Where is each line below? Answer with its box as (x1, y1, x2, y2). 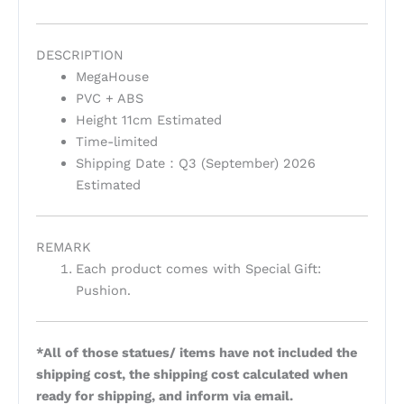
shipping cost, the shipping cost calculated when (35, 365, 348, 382)
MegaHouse (75, 69, 149, 85)
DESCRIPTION (35, 47, 124, 63)
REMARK (35, 238, 91, 255)
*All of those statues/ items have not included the (35, 344, 357, 361)
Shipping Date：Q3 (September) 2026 (75, 155, 316, 171)
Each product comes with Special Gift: (75, 260, 321, 277)
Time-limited (75, 133, 158, 150)
